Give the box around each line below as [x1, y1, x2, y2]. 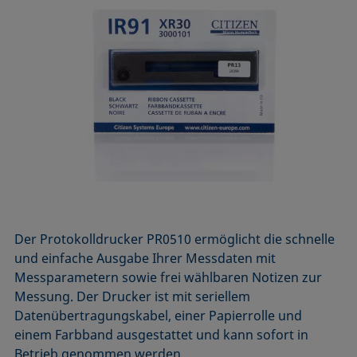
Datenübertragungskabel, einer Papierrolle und [14, 307, 303, 325]
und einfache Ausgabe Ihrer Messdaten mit [14, 249, 277, 268]
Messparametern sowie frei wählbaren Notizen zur [14, 269, 323, 287]
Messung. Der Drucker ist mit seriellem [14, 288, 251, 306]
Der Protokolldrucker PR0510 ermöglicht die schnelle [14, 230, 335, 249]
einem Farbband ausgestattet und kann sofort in [14, 326, 309, 344]
